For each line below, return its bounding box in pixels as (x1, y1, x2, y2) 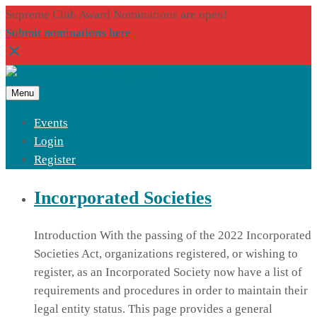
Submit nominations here (6, 26, 131, 40)
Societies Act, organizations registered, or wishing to (34, 247, 298, 261)
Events (34, 116, 68, 129)
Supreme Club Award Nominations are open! (6, 8, 228, 21)
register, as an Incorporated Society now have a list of (34, 265, 302, 279)
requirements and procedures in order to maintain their (34, 284, 308, 298)
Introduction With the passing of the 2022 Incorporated (34, 229, 311, 243)
